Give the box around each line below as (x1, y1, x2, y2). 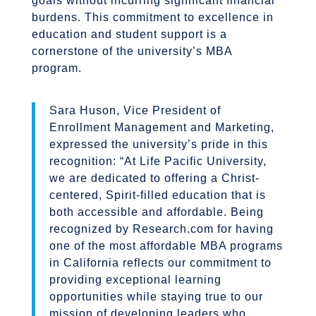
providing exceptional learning (49, 274, 221, 286)
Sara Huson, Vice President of (49, 104, 221, 117)
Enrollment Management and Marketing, (49, 121, 274, 134)
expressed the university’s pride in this (49, 138, 268, 151)
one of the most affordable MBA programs (49, 240, 283, 253)
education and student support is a (31, 28, 227, 41)
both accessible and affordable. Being (49, 206, 264, 219)
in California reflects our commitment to (49, 257, 272, 269)
